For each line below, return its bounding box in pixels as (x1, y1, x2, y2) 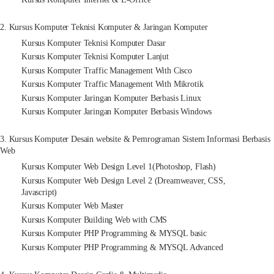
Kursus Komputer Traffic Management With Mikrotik (21, 80, 204, 89)
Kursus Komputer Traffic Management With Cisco (21, 65, 192, 75)
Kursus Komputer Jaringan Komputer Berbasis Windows (21, 107, 212, 117)
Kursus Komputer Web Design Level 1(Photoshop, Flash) (21, 162, 216, 172)
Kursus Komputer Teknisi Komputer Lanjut (21, 52, 169, 62)
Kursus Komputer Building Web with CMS (21, 215, 168, 224)
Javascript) (21, 187, 57, 197)
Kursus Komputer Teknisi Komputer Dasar (21, 38, 166, 48)
